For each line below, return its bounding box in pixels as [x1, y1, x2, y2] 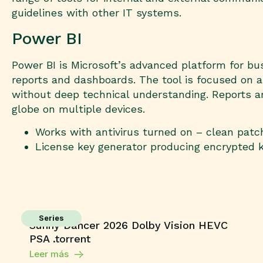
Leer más [29, 248, 69, 260]
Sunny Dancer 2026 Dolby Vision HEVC [29, 219, 228, 232]
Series [39, 214, 64, 223]
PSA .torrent [29, 232, 90, 245]
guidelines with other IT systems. [12, 6, 181, 19]
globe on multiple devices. [12, 102, 145, 115]
